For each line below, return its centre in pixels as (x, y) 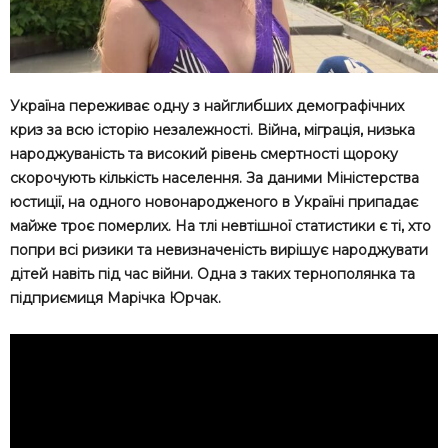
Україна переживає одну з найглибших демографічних (207, 105)
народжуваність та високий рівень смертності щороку (204, 153)
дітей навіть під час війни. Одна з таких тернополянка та (212, 273)
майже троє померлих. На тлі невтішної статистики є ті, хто (220, 225)
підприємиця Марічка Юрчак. (115, 297)
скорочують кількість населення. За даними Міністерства (214, 177)
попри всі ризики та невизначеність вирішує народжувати (219, 249)
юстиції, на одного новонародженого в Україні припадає (214, 201)
